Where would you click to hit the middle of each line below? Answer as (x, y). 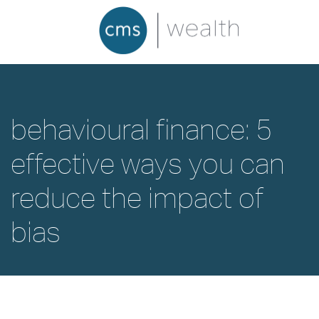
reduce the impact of (137, 198)
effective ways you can (148, 163)
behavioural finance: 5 (142, 129)
